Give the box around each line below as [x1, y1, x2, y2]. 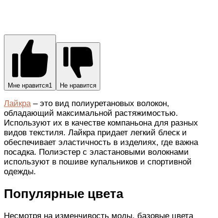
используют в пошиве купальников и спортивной [4, 157, 192, 166]
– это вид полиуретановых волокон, [31, 98, 169, 108]
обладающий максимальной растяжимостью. [4, 108, 178, 118]
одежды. [4, 166, 36, 176]
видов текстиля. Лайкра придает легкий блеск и [4, 127, 187, 137]
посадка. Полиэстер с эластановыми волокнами [4, 147, 189, 157]
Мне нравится [8, 81, 49, 89]
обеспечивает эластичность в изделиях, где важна [4, 137, 198, 147]
